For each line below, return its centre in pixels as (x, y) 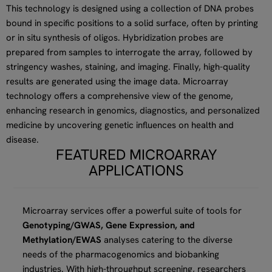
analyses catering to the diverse (167, 240)
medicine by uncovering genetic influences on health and (120, 125)
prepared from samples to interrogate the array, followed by (129, 52)
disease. (22, 139)
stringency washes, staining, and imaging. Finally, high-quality (128, 66)
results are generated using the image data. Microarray (117, 81)
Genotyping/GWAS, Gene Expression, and (109, 225)
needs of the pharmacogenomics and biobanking (121, 254)
